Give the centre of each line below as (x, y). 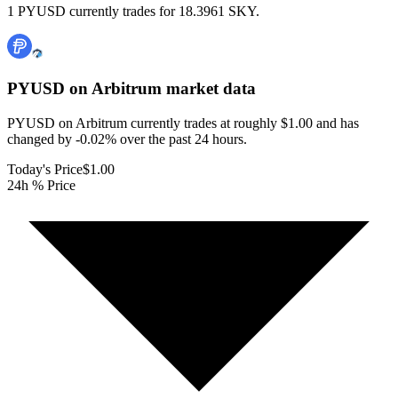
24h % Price (41, 185)
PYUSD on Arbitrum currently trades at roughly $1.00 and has (183, 123)
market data (209, 89)
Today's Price (45, 169)
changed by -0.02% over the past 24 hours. (127, 139)
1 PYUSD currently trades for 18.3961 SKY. (133, 12)
